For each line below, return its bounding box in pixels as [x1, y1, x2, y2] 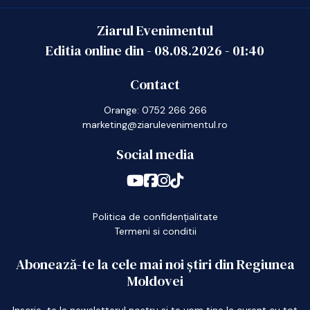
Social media [116, 145, 194, 165]
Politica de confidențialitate [92, 210, 218, 224]
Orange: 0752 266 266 [103, 104, 207, 117]
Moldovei [127, 271, 183, 291]
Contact [130, 75, 180, 95]
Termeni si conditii [113, 225, 197, 238]
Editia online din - [46, 41, 154, 61]
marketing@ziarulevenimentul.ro [82, 118, 228, 131]
